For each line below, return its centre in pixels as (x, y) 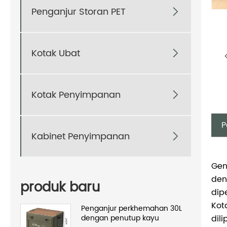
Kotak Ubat (56, 53)
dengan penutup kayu (120, 218)
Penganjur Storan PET (79, 12)
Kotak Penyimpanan (76, 95)
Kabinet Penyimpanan (81, 136)
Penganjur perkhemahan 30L (131, 208)
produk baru (60, 187)
